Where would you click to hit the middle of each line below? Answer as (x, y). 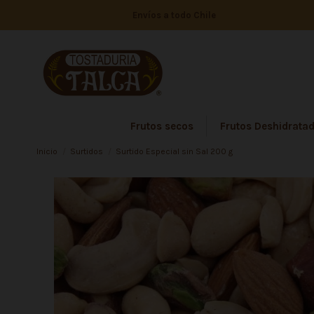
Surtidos (87, 152)
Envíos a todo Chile (175, 15)
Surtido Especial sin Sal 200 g (175, 152)
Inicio (47, 152)
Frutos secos (162, 126)
